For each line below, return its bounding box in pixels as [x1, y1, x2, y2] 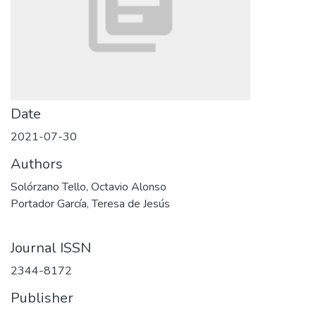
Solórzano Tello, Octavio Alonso [11, 179, 166, 195]
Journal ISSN [11, 238, 91, 257]
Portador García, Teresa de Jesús [11, 196, 170, 212]
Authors [11, 154, 63, 174]
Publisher [11, 288, 73, 308]
